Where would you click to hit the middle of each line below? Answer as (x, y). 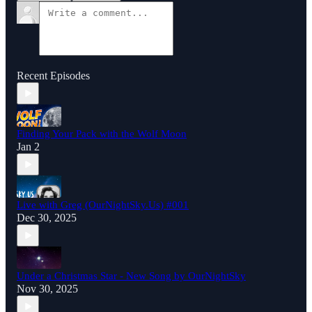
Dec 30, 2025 (47, 218)
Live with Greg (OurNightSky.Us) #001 (103, 205)
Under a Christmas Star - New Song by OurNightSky (131, 276)
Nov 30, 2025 (47, 289)
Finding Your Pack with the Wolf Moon (102, 134)
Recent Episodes (53, 76)
